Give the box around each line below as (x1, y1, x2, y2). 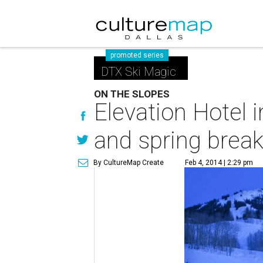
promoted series (110, 51, 164, 59)
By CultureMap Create (93, 159, 164, 167)
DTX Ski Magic (101, 65, 177, 79)
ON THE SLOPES (94, 88, 170, 100)
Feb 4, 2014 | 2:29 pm (185, 159, 254, 167)
